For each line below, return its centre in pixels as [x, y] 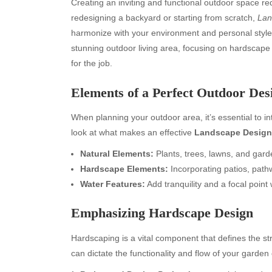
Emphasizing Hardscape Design [162, 213]
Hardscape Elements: [124, 168]
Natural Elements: [117, 153]
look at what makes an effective [133, 132]
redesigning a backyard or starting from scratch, [164, 18]
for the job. [92, 63]
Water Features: [113, 184]
